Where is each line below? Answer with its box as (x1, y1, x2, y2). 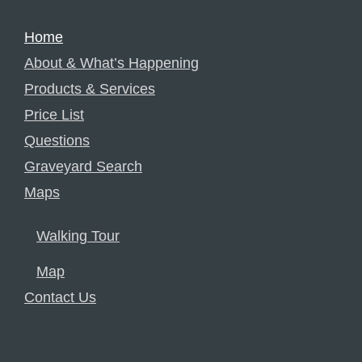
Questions (24, 133, 90, 149)
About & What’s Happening (24, 55, 199, 72)
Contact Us (24, 289, 96, 306)
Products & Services (24, 81, 155, 98)
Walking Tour (36, 228, 120, 245)
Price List (24, 107, 84, 124)
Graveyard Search (24, 158, 142, 175)
